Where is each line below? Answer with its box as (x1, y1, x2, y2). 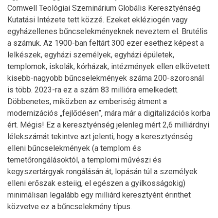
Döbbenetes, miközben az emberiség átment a (7, 97, 167, 106)
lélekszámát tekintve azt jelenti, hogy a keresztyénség (7, 132, 193, 141)
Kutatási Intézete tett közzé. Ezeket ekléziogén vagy (7, 15, 188, 24)
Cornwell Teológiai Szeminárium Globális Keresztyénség (7, 3, 200, 13)
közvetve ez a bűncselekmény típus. (7, 202, 132, 211)
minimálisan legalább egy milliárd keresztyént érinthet (7, 190, 191, 200)
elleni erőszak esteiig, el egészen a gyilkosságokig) (7, 179, 185, 188)
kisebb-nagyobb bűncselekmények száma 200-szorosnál (7, 73, 204, 83)
